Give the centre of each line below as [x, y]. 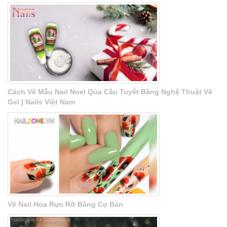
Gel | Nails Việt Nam [41, 102]
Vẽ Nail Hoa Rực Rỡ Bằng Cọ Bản [65, 204]
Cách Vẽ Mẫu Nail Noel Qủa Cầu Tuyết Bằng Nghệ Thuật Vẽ [110, 92]
